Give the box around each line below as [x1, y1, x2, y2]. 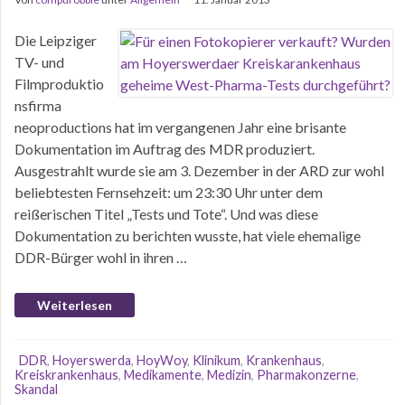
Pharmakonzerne [257, 367, 356, 382]
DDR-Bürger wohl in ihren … [14, 249, 187, 266]
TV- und [14, 53, 64, 71]
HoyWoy [137, 353, 187, 368]
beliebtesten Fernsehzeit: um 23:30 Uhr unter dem [14, 184, 323, 201]
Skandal [14, 381, 58, 397]
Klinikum [193, 353, 240, 368]
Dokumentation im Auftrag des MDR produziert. [14, 140, 315, 157]
